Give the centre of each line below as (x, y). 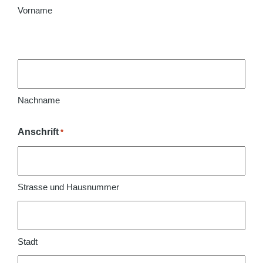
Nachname (39, 100)
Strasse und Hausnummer (68, 187)
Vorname (35, 10)
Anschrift (38, 132)
